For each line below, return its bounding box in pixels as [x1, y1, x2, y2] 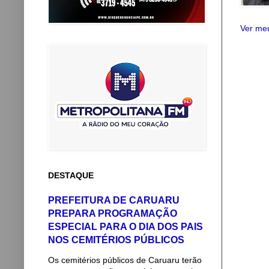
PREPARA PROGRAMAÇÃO [48, 208, 177, 219]
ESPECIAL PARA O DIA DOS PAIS [48, 221, 203, 232]
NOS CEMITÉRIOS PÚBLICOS [48, 234, 184, 245]
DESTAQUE [48, 171, 94, 180]
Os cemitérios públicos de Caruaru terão [48, 255, 202, 265]
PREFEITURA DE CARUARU [48, 195, 180, 205]
